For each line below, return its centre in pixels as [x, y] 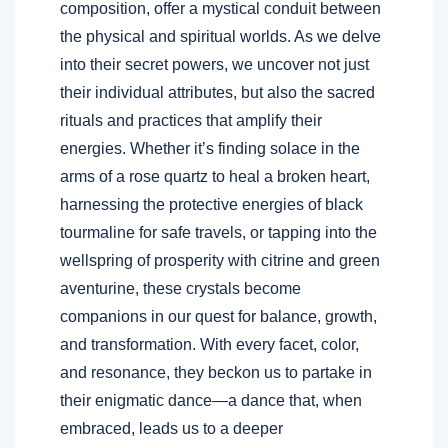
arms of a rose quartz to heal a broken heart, [215, 177]
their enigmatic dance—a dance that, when [211, 401]
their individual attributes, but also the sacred [217, 93]
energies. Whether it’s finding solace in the [210, 149]
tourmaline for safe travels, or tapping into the [218, 233]
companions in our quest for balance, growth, [218, 317]
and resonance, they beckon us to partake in [216, 373]
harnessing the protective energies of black [211, 205]
